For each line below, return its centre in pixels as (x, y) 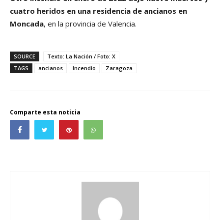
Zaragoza (119, 68)
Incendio (84, 68)
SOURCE (25, 56)
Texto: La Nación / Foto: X (81, 56)
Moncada (27, 24)
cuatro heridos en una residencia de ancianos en (98, 11)
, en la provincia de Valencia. (90, 24)
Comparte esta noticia (45, 112)
